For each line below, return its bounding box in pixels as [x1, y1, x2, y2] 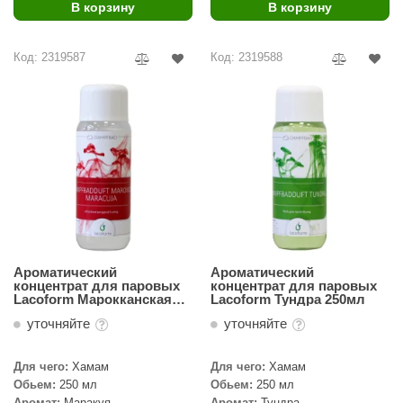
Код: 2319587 [13, 50, 85, 64]
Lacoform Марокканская [13, 291, 172, 307]
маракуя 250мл [13, 305, 112, 320]
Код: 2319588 [210, 50, 282, 64]
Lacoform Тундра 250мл [210, 291, 365, 307]
